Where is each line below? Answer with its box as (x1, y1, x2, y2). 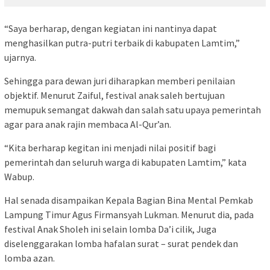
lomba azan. (4, 251, 55, 264)
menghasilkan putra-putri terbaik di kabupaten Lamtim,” (4, 36, 240, 49)
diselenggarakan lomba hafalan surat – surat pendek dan (4, 237, 238, 250)
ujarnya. (4, 51, 36, 63)
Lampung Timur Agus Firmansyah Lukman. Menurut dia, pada (4, 208, 254, 221)
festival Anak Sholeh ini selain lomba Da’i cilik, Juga (4, 222, 216, 235)
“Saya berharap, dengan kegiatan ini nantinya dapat (4, 22, 217, 34)
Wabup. (4, 170, 34, 183)
